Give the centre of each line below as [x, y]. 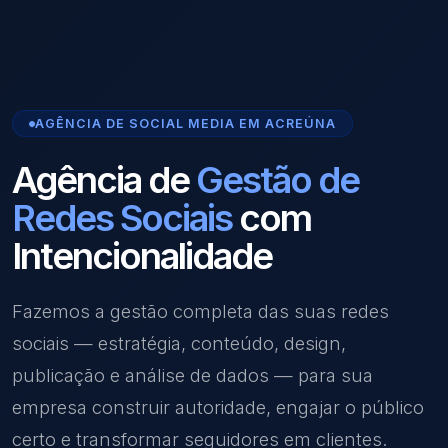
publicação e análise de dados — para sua [192, 374]
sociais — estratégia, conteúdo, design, [179, 342]
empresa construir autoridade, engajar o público [218, 406]
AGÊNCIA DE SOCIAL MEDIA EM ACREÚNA [185, 123]
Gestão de [277, 180]
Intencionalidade [142, 256]
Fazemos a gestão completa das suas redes [200, 310]
